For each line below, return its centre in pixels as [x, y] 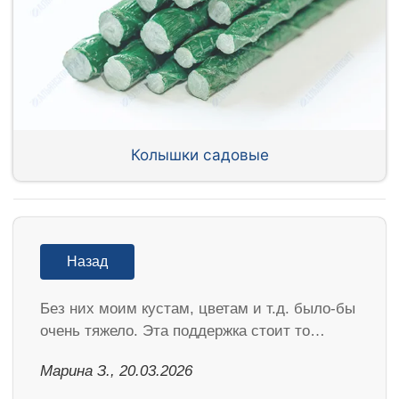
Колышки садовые [199, 155]
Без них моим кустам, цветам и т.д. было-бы [198, 308]
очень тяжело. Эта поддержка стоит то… [183, 330]
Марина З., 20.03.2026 [116, 370]
